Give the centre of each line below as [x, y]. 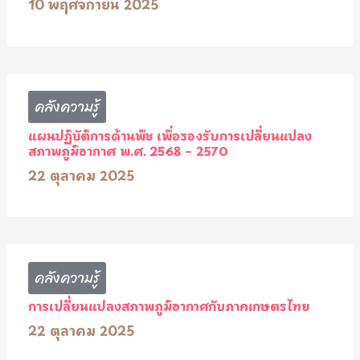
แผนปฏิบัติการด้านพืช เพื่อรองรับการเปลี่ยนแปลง [170, 135]
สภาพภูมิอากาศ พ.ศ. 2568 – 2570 [128, 150]
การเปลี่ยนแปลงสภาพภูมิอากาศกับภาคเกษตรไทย [168, 306]
